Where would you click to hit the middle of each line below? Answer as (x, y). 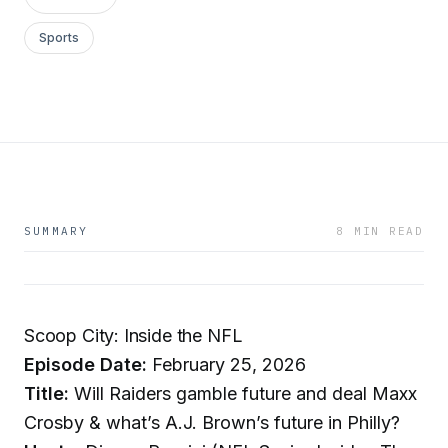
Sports (59, 37)
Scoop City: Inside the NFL (133, 335)
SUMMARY (56, 231)
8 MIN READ (380, 231)
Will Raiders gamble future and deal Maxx (243, 393)
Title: (46, 393)
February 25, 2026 (226, 364)
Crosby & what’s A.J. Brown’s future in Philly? (212, 422)
